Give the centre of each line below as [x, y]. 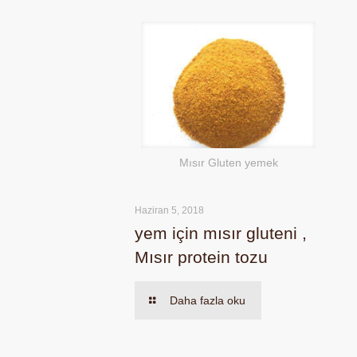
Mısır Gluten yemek [228, 163]
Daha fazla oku [208, 301]
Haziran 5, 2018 [170, 211]
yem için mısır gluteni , [221, 233]
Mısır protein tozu [202, 257]
